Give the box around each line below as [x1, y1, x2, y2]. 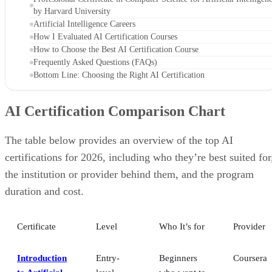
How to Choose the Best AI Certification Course [33, 44, 199, 54]
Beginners [159, 253, 197, 263]
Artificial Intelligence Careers [33, 19, 135, 29]
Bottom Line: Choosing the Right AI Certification [33, 70, 205, 80]
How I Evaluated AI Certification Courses [33, 32, 177, 41]
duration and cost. [5, 185, 84, 197]
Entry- [96, 253, 120, 263]
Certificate [17, 221, 56, 231]
